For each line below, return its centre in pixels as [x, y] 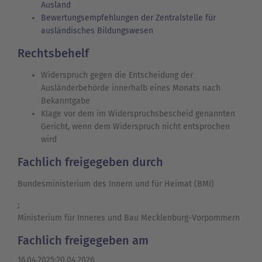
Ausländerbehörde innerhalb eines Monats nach [131, 88]
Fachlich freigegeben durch [90, 162]
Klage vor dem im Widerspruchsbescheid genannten [138, 114]
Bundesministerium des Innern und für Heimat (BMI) [116, 184]
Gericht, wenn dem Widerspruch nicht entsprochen [135, 127]
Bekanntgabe [65, 101]
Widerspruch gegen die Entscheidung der [117, 75]
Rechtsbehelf [53, 54]
